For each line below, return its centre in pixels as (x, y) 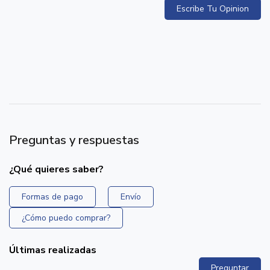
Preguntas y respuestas (74, 140)
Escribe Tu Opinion (213, 9)
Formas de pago (52, 197)
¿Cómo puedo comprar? (66, 218)
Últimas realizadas (53, 250)
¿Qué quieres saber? (56, 170)
